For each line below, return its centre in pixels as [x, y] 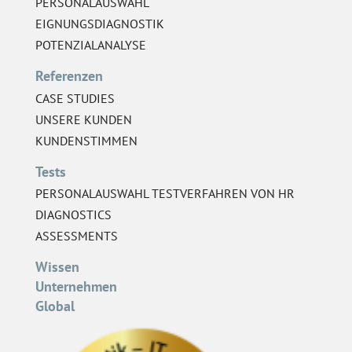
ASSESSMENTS [77, 236]
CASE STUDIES [75, 98]
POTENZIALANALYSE [91, 45]
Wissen [57, 267]
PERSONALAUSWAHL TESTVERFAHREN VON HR [165, 194]
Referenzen [69, 76]
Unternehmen [76, 287]
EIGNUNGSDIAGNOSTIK [100, 24]
